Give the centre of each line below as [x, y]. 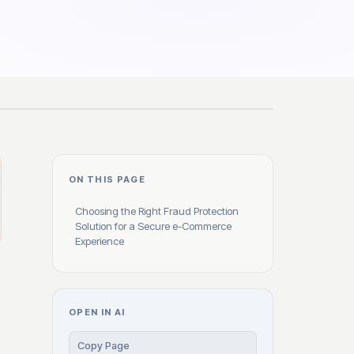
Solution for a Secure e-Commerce [153, 226]
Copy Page [104, 345]
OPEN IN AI [97, 312]
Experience [100, 241]
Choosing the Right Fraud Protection [157, 211]
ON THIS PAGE [107, 179]
